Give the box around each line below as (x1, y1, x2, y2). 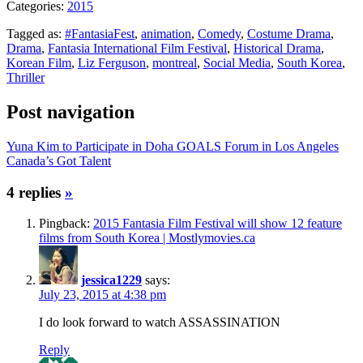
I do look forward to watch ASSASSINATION (39, 315, 280, 330)
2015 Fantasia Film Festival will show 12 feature (93, 216, 342, 231)
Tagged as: (6, 27, 65, 41)
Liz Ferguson (78, 56, 146, 70)
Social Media (203, 56, 271, 70)
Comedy (198, 27, 241, 41)
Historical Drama (233, 41, 321, 56)
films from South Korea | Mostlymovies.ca (39, 231, 255, 246)
